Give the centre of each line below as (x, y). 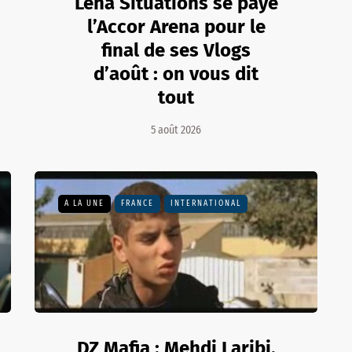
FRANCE (137, 203)
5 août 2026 (176, 130)
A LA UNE (84, 203)
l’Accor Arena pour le (176, 26)
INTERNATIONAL (206, 203)
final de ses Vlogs (176, 50)
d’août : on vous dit (176, 73)
